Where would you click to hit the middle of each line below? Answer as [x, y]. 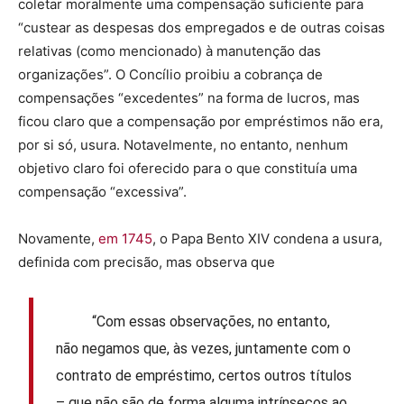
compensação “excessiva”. [102, 191]
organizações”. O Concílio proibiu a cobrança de [170, 74]
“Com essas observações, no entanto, [193, 322]
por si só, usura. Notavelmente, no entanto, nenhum [183, 144]
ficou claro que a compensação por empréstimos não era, [201, 121]
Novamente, [58, 238]
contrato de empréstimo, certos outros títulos [204, 376]
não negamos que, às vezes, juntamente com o [204, 349]
